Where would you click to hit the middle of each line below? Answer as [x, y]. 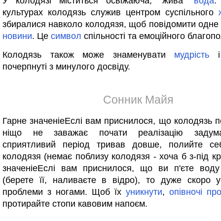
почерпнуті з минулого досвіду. [66, 67]
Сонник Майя [138, 100]
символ [66, 36]
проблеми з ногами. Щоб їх [64, 192]
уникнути [144, 192]
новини [17, 36]
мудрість [192, 55]
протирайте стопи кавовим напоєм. [75, 204]
